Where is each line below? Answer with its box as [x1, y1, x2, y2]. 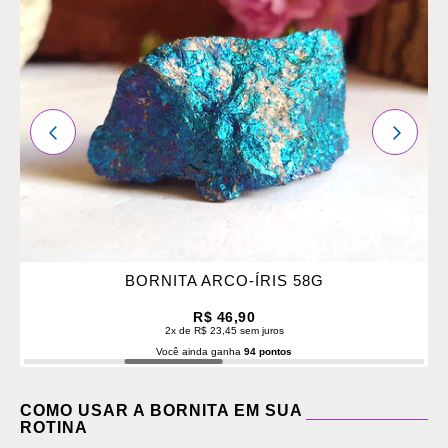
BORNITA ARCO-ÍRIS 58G [124, 271, 324, 289]
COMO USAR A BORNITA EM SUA [20, 401, 302, 419]
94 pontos [244, 345, 292, 357]
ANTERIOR [44, 123, 128, 141]
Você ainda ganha [156, 345, 244, 357]
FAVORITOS [66, 55, 128, 67]
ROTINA [20, 418, 88, 436]
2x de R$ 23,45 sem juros [164, 324, 284, 336]
